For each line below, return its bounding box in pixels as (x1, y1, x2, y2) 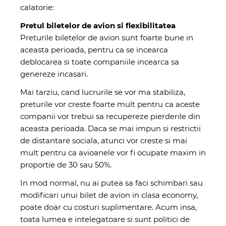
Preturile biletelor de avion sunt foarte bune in (20, 32, 193, 42)
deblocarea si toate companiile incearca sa (20, 56, 179, 67)
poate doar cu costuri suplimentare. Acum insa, (20, 202, 197, 212)
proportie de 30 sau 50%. (20, 159, 111, 169)
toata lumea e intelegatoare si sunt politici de (20, 214, 190, 224)
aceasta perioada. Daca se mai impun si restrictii (20, 123, 201, 133)
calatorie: (20, 2, 54, 12)
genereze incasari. (20, 69, 88, 79)
